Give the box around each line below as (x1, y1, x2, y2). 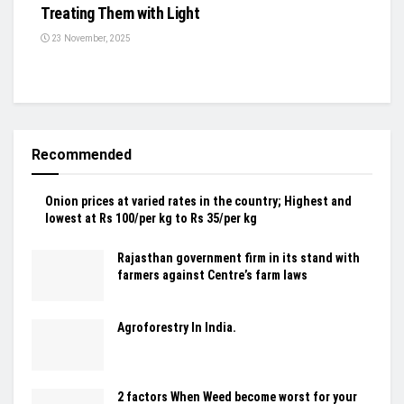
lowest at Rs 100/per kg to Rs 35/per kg (45, 211, 257, 226)
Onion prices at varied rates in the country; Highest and (45, 194, 352, 209)
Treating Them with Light (41, 4, 200, 23)
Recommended (32, 146, 132, 164)
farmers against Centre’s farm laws (117, 268, 308, 283)
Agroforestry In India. (117, 320, 236, 335)
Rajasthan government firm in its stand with (117, 251, 360, 266)
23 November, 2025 (50, 33, 131, 44)
